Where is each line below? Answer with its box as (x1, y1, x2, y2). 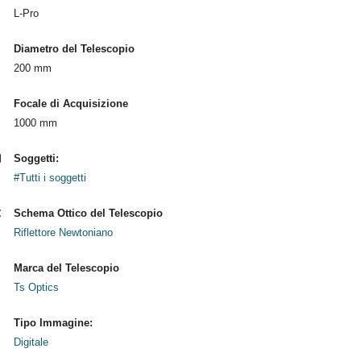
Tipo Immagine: (13, 317, 93, 329)
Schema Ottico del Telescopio (13, 207, 163, 219)
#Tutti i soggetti (13, 172, 86, 184)
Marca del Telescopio (13, 262, 119, 274)
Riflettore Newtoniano (13, 226, 113, 239)
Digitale (13, 336, 48, 348)
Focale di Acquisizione (13, 98, 128, 110)
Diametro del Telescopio (13, 43, 135, 55)
